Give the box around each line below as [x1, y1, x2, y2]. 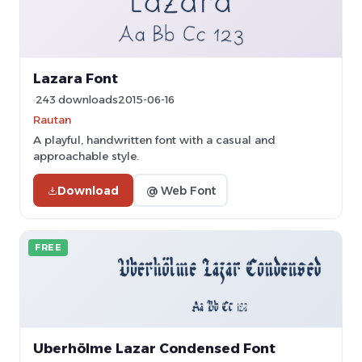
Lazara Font [33, 70, 118, 86]
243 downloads [36, 94, 118, 106]
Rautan [33, 113, 71, 126]
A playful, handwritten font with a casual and [33, 133, 276, 146]
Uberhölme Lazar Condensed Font [33, 340, 276, 356]
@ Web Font [145, 183, 216, 198]
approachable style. [33, 149, 139, 162]
